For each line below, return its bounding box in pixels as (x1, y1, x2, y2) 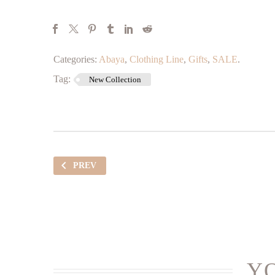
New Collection (89, 75, 141, 84)
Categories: (53, 54, 97, 64)
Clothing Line (130, 54, 184, 64)
